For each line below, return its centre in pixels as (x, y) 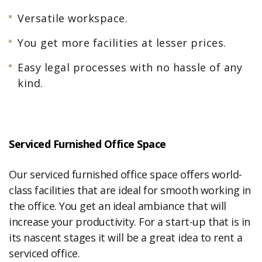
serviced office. (44, 253)
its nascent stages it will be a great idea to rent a (125, 237)
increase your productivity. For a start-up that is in (130, 222)
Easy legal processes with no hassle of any (130, 67)
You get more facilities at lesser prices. (122, 43)
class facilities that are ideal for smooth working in (130, 190)
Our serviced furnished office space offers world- (125, 174)
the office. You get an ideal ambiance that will (118, 206)
